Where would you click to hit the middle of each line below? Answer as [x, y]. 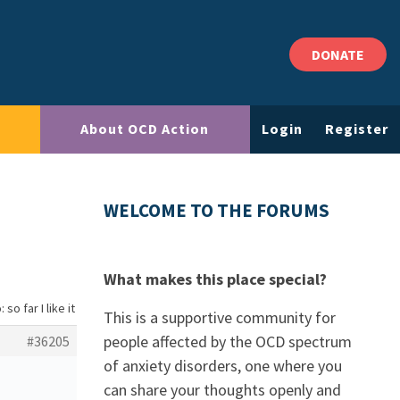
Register [357, 129]
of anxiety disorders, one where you [223, 366]
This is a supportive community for [220, 317]
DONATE [338, 54]
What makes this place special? [215, 279]
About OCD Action [145, 129]
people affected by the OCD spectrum [228, 342]
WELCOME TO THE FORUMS [217, 211]
